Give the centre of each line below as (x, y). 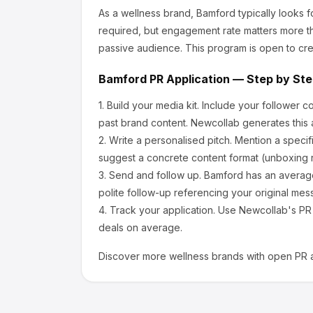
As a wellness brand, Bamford (167, 13)
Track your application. (162, 210)
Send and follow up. (155, 175)
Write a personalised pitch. (170, 140)
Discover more (134, 256)
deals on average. (140, 227)
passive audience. (140, 48)
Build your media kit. (153, 105)
